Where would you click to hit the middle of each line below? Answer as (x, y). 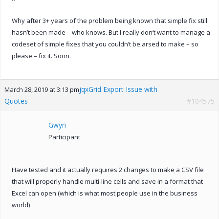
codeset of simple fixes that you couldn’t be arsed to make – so (105, 44)
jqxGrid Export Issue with (118, 89)
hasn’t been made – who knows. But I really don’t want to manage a (111, 32)
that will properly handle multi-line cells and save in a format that (107, 181)
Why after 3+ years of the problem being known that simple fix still (109, 20)
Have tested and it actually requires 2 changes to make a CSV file (108, 169)
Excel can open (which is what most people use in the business (105, 193)
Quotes (16, 101)
